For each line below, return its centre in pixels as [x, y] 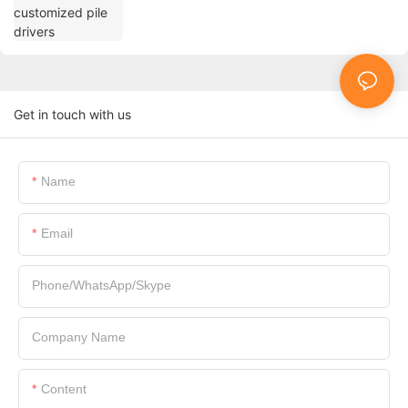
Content [64, 389]
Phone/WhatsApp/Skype [102, 286]
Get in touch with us [72, 115]
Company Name [79, 337]
